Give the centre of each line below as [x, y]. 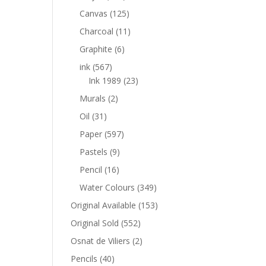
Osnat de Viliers [101, 241]
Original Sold [95, 223]
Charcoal [97, 31]
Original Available [104, 205]
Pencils [84, 259]
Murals [93, 98]
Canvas [94, 13]
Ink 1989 [105, 80]
